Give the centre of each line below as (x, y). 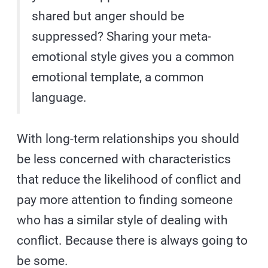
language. (60, 98)
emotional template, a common (118, 77)
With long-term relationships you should (128, 139)
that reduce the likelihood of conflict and (129, 180)
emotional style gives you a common (133, 57)
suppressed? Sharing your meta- (122, 37)
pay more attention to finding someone (125, 200)
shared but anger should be (108, 16)
